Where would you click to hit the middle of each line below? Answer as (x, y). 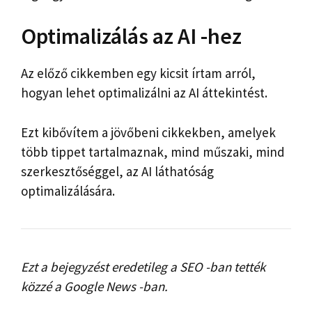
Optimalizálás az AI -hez (131, 37)
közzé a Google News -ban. (94, 286)
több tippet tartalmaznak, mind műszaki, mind (153, 151)
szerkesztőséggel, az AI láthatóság (117, 171)
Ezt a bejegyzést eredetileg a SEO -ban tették (143, 266)
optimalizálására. (68, 190)
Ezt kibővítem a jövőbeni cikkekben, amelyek (148, 132)
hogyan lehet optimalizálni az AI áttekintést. (144, 93)
